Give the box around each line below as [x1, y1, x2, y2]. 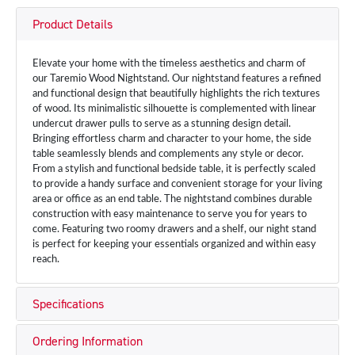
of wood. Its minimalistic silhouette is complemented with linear [32, 103, 316, 114]
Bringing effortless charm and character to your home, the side [32, 133, 311, 144]
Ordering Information [32, 332, 143, 349]
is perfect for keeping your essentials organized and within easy [32, 239, 316, 250]
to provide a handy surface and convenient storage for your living [32, 178, 323, 189]
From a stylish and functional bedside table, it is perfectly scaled [32, 163, 315, 174]
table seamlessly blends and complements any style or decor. [32, 148, 303, 159]
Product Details [32, 15, 113, 32]
